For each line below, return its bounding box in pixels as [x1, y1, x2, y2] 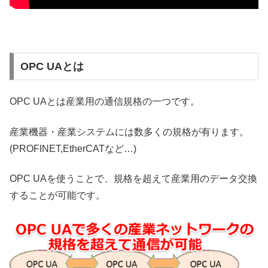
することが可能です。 [10, 190, 105, 201]
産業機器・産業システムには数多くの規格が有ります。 [10, 126, 249, 137]
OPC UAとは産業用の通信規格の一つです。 [10, 96, 200, 107]
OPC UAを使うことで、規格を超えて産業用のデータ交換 [10, 173, 257, 184]
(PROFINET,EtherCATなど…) [10, 143, 136, 154]
